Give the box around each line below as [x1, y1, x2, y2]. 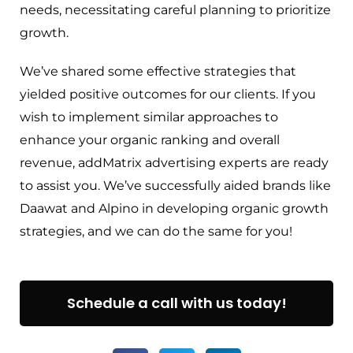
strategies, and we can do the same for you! [20, 224, 292, 240]
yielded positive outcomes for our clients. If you [20, 87, 316, 102]
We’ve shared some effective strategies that [20, 64, 296, 80]
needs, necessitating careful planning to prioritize [20, 2, 331, 18]
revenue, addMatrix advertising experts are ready [20, 155, 329, 171]
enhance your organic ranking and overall [20, 132, 280, 148]
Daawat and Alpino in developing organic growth [20, 201, 329, 217]
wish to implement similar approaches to [20, 110, 278, 125]
